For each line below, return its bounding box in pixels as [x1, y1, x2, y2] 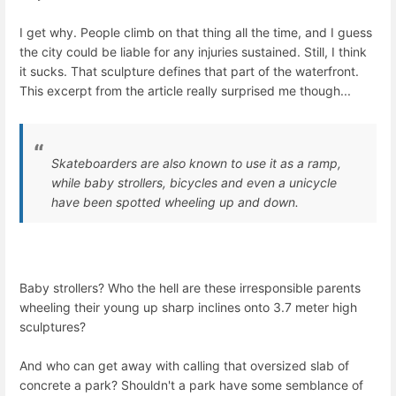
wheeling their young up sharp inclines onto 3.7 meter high [19, 300, 357, 316]
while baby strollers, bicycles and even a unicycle [51, 174, 337, 190]
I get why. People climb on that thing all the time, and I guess [19, 24, 372, 40]
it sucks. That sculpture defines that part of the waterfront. [19, 63, 359, 79]
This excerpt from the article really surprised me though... [19, 82, 351, 98]
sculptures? [19, 319, 86, 335]
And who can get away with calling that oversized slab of [19, 358, 349, 374]
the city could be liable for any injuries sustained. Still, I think [19, 43, 367, 59]
